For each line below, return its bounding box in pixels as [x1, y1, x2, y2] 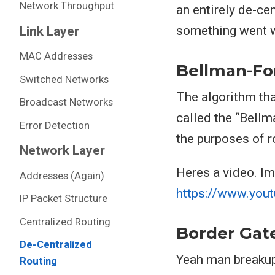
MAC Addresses [19, 50, 93, 62]
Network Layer [19, 143, 105, 158]
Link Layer [19, 23, 79, 39]
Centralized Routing [19, 215, 110, 228]
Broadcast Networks [19, 96, 113, 108]
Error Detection [19, 118, 90, 131]
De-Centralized [19, 238, 92, 250]
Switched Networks [19, 72, 109, 85]
